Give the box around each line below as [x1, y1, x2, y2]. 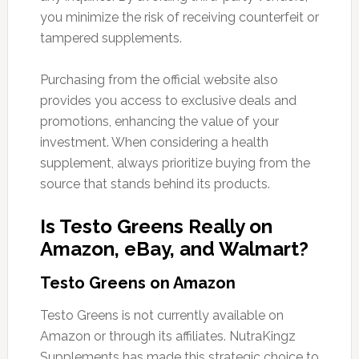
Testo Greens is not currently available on [39, 307, 284, 323]
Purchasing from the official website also [39, 71, 278, 87]
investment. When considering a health [39, 134, 268, 150]
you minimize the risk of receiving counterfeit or [39, 9, 319, 25]
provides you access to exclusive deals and [39, 92, 296, 108]
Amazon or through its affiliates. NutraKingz [39, 328, 296, 344]
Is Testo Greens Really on [39, 214, 272, 238]
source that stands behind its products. [39, 175, 270, 192]
